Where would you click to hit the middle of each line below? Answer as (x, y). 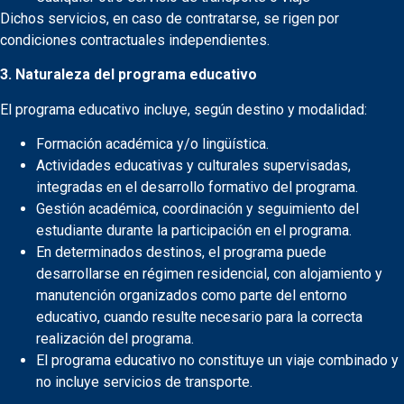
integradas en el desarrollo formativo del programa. (197, 188)
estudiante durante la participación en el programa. (194, 231)
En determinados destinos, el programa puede (181, 252)
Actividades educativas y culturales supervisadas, (193, 166)
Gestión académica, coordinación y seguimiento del (197, 209)
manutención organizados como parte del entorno (192, 296)
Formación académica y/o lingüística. (152, 144)
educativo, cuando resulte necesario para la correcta (199, 317)
